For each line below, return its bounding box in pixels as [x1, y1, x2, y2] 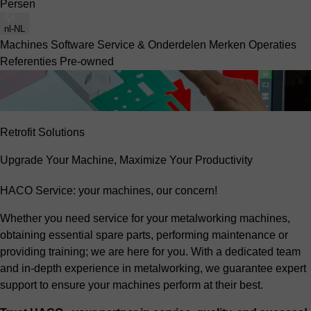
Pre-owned [60, 55, 114, 67]
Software [51, 38, 97, 51]
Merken [209, 38, 249, 51]
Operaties [249, 38, 296, 51]
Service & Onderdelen [97, 38, 209, 51]
